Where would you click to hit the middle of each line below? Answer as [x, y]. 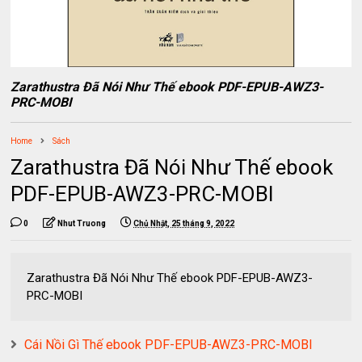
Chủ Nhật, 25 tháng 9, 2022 [184, 224]
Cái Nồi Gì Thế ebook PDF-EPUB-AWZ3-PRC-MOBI [169, 345]
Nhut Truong [82, 224]
